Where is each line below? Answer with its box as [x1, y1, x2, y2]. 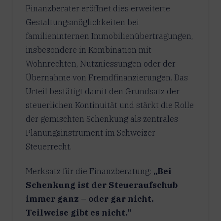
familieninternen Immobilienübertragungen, [25, 30, 193, 41]
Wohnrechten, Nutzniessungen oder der [25, 58, 176, 69]
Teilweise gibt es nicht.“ [25, 207, 132, 218]
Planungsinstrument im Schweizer [25, 127, 155, 138]
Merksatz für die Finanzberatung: [25, 165, 153, 177]
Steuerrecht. [25, 141, 72, 152]
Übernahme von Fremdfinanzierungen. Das [25, 72, 188, 83]
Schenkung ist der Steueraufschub [25, 179, 178, 190]
